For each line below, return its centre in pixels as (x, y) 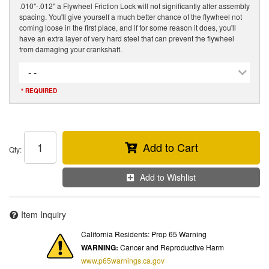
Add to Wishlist (168, 177)
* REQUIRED (38, 90)
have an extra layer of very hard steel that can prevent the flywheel (127, 38)
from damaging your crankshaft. (71, 49)
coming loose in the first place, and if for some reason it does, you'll (128, 27)
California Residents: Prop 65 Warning (144, 234)
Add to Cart (170, 147)
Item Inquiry (44, 215)
